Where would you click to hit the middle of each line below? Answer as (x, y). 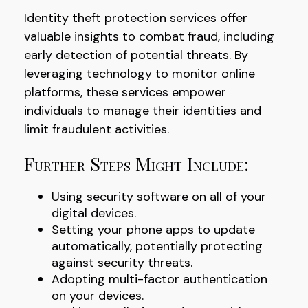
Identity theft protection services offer (136, 18)
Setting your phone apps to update (153, 230)
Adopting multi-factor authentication (159, 279)
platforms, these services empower (125, 92)
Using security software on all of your (159, 197)
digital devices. (94, 213)
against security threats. (122, 263)
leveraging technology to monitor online (140, 74)
